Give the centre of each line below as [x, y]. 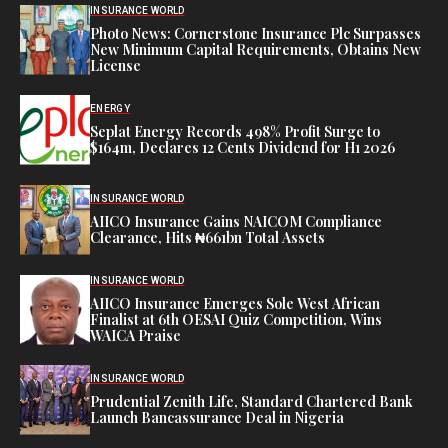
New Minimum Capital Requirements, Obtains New [255, 49]
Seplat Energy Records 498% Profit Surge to [235, 131]
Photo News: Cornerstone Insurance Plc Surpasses [255, 33]
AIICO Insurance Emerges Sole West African [235, 303]
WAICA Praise [135, 335]
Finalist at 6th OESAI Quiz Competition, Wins [236, 319]
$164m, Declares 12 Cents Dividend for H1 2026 [242, 147]
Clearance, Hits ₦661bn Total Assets [207, 237]
